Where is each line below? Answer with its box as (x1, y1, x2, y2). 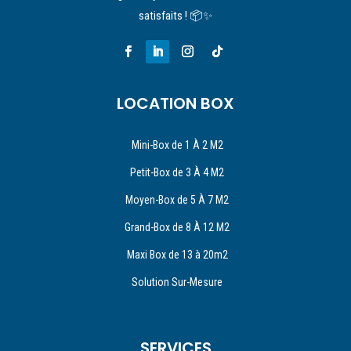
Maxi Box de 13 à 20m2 (126, 248, 228, 261)
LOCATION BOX (117, 92, 234, 114)
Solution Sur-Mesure (132, 275, 223, 288)
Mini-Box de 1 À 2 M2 (131, 138, 223, 151)
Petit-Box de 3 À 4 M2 (130, 165, 224, 179)
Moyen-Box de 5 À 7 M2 (125, 193, 229, 206)
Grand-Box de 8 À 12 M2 (125, 220, 230, 233)
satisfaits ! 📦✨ (139, 8, 212, 23)
